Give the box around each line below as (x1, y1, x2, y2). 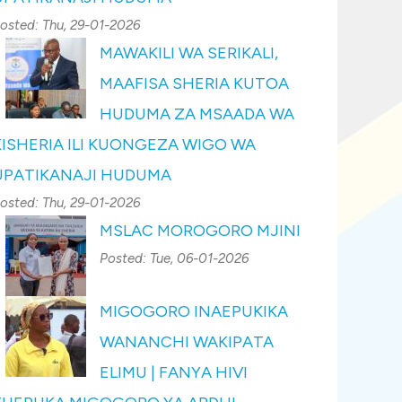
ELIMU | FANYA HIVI (100, 363, 248, 382)
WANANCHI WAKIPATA (100, 332, 274, 352)
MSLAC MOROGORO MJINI (100, 221, 301, 240)
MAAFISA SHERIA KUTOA (100, 74, 289, 93)
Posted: (100, 250, 150, 267)
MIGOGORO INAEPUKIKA (100, 301, 288, 321)
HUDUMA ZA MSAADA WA (100, 104, 294, 124)
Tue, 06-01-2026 (150, 250, 249, 267)
